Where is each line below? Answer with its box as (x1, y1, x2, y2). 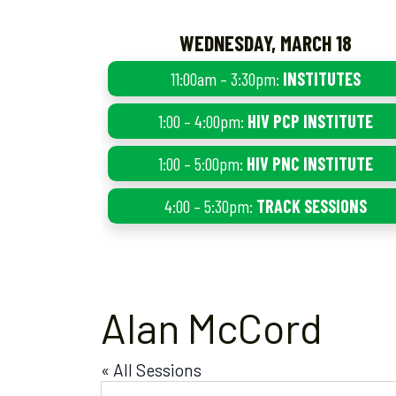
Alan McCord (101, 301, 323, 352)
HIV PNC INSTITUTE (246, 152, 373, 174)
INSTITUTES (282, 67, 361, 89)
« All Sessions (101, 359, 202, 380)
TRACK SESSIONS (255, 194, 367, 217)
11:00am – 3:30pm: (170, 67, 283, 89)
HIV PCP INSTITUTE (247, 110, 373, 132)
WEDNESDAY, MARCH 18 (179, 29, 352, 56)
